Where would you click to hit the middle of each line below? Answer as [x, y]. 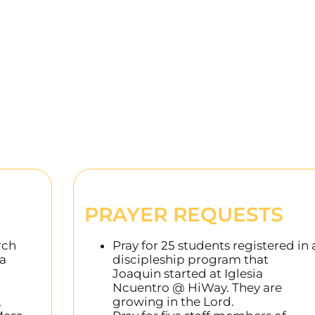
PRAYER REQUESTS [184, 214]
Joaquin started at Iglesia [188, 273]
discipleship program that [191, 259]
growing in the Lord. [174, 301]
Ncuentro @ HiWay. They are [198, 287]
